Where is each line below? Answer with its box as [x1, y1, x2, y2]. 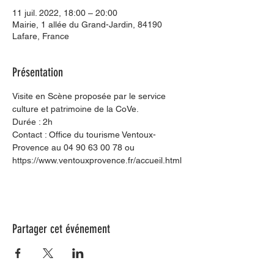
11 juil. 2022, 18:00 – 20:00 [12, 8, 117, 18]
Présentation [12, 65, 63, 80]
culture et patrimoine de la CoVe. [12, 104, 139, 114]
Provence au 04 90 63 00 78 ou [12, 143, 137, 152]
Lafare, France [12, 31, 69, 41]
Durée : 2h [12, 117, 53, 127]
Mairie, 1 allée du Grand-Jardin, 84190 [12, 20, 162, 29]
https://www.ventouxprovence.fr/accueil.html [12, 155, 182, 165]
